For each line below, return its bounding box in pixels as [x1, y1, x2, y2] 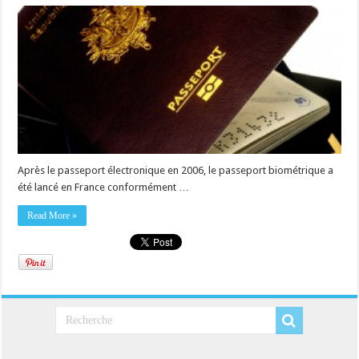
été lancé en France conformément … [18, 181, 190, 194]
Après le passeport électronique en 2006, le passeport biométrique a [18, 164, 334, 177]
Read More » [27, 210, 78, 222]
